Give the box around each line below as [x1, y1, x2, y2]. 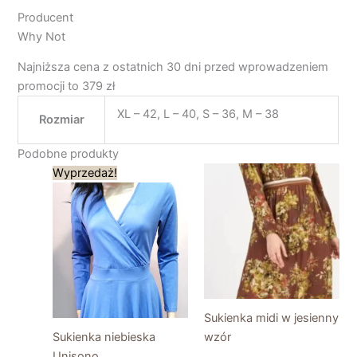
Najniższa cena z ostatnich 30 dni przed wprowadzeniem [18, 60, 329, 75]
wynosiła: [103, 190, 153, 203]
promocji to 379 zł [18, 79, 116, 94]
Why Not [18, 29, 66, 44]
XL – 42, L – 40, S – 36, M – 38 [117, 107, 280, 122]
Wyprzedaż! [53, 166, 118, 181]
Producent [18, 10, 74, 25]
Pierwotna [103, 163, 156, 176]
